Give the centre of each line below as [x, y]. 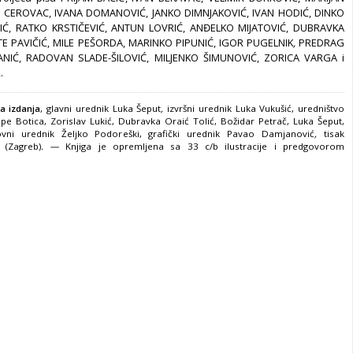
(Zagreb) [23, 146]
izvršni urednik [199, 108]
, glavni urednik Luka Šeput [101, 108]
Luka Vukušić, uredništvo [290, 108]
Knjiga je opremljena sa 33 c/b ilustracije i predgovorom [205, 146]
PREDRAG [322, 43]
